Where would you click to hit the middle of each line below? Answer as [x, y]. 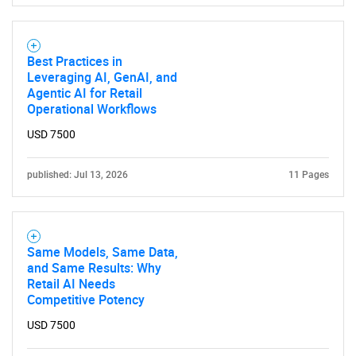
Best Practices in [75, 61]
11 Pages [309, 175]
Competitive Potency [86, 300]
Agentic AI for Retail [85, 93]
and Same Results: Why [94, 268]
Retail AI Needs [71, 284]
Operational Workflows [92, 109]
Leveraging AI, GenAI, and [102, 77]
